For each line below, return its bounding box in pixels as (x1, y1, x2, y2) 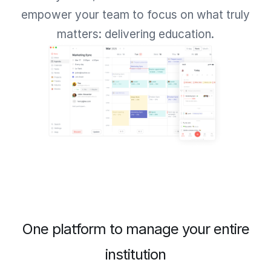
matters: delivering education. (57, 27, 214, 41)
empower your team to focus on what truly (21, 8, 250, 22)
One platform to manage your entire (22, 220, 249, 238)
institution (105, 246, 166, 264)
